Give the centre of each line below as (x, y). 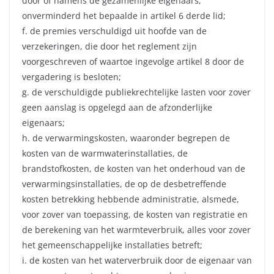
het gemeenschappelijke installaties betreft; (112, 245)
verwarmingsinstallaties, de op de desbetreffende (124, 184)
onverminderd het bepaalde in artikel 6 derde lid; (124, 16)
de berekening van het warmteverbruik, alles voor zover (136, 230)
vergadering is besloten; (72, 77)
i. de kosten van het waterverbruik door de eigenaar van (137, 261)
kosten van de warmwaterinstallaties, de (105, 154)
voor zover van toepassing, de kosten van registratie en (135, 215)
